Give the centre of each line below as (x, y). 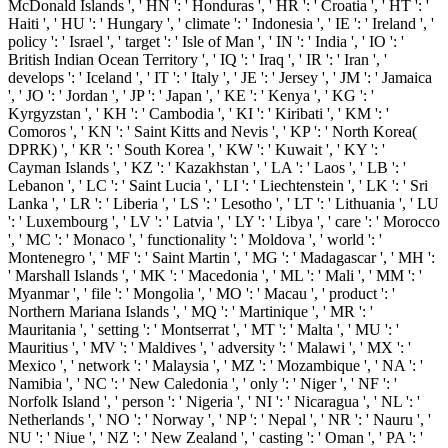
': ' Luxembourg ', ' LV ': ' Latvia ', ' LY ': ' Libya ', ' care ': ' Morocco (224, 222)
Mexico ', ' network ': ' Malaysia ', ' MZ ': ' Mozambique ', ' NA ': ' (215, 366)
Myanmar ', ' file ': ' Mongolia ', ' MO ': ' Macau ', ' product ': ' (201, 294)
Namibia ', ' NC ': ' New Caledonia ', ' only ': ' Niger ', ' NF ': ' (202, 384)
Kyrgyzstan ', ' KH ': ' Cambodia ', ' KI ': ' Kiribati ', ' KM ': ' (198, 114)
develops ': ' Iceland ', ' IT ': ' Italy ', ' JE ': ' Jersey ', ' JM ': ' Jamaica (220, 78)
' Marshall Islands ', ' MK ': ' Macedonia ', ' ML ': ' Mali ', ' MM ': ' (215, 276)
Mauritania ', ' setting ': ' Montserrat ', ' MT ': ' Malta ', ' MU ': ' (203, 330)
